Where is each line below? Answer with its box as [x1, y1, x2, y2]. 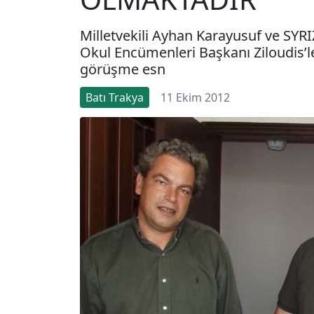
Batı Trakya [86, 89, 144, 105]
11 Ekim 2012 [161, 89, 230, 105]
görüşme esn [80, 59, 165, 78]
